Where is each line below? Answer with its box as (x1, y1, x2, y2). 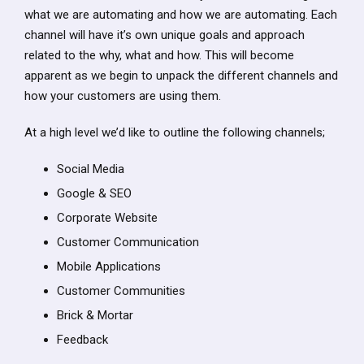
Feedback (57, 332, 108, 348)
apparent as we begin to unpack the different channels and (24, 68, 338, 84)
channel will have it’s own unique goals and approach (24, 28, 305, 43)
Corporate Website (57, 210, 158, 226)
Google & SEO (57, 186, 132, 201)
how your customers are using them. (24, 89, 221, 104)
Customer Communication (57, 235, 199, 250)
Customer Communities (57, 284, 185, 299)
